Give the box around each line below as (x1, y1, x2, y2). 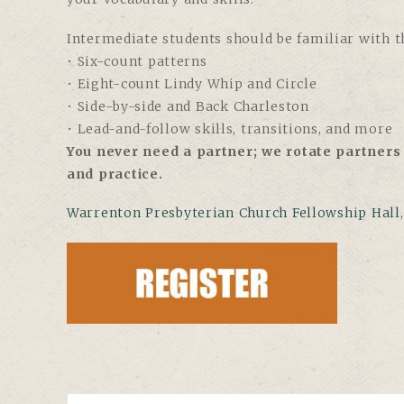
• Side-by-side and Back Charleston (67, 97, 309, 115)
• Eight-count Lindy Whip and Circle (67, 75, 317, 92)
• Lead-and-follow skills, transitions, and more (67, 120, 393, 137)
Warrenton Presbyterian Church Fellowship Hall (67, 205, 400, 222)
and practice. (67, 165, 168, 182)
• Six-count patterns (67, 52, 207, 69)
